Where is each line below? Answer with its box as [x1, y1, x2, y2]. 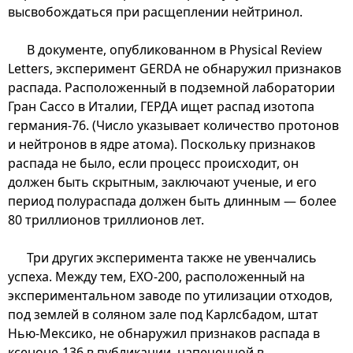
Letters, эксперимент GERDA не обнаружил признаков [8, 59, 341, 77]
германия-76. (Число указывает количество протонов [8, 116, 339, 134]
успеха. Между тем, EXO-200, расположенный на [8, 267, 305, 285]
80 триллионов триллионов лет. [8, 210, 204, 229]
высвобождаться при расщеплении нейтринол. [8, 2, 303, 20]
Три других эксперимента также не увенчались [27, 248, 317, 266]
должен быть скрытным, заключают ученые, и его [8, 173, 317, 191]
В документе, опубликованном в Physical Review [27, 40, 322, 58]
